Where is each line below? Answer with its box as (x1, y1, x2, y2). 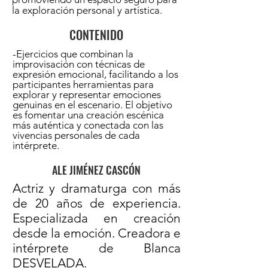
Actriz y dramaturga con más (13, 181, 181, 196)
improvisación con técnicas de (13, 58, 145, 70)
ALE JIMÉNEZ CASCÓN (52, 162, 141, 178)
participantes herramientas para (13, 78, 154, 90)
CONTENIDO (69, 26, 123, 44)
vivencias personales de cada (13, 129, 140, 141)
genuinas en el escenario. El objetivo (13, 99, 172, 111)
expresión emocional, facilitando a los (13, 68, 178, 80)
